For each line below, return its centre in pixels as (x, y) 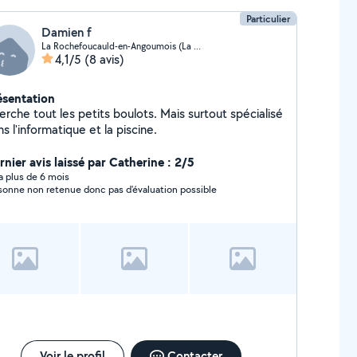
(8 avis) (104, 59)
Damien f (66, 32)
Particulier (269, 19)
